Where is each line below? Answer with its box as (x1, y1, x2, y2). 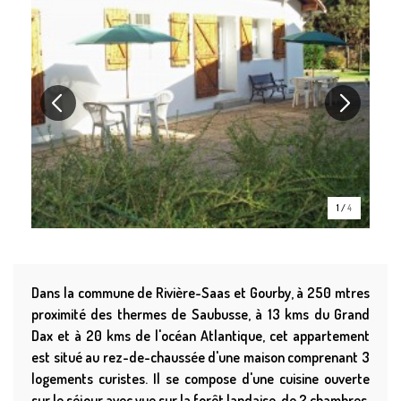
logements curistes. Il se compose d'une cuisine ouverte (31, 370, 370, 388)
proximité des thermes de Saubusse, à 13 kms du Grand (31, 305, 370, 324)
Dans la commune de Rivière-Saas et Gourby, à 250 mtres (31, 284, 370, 303)
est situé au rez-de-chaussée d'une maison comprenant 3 (31, 348, 370, 367)
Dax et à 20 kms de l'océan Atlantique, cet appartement (31, 327, 370, 346)
